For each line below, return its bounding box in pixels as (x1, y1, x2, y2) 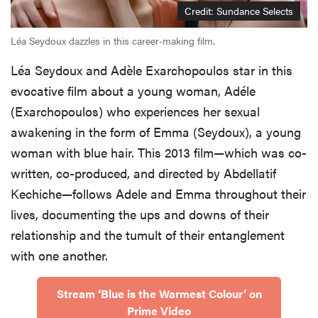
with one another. (11, 246, 108, 265)
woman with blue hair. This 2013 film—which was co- (11, 143, 307, 162)
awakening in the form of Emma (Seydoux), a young (11, 123, 301, 141)
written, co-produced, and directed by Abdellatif (11, 164, 276, 182)
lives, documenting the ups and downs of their (11, 205, 269, 224)
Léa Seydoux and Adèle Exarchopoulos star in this (11, 61, 292, 79)
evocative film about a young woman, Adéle (11, 82, 256, 100)
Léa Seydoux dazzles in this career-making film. (11, 33, 215, 48)
